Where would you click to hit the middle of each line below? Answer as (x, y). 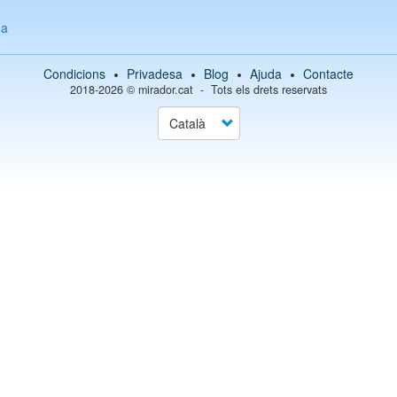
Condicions (74, 74)
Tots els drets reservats (269, 90)
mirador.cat (166, 90)
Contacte (328, 74)
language (185, 147)
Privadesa (155, 74)
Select (175, 113)
